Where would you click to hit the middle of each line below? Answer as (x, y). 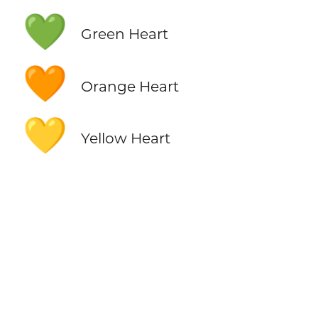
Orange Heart (130, 86)
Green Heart (124, 34)
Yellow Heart (125, 138)
